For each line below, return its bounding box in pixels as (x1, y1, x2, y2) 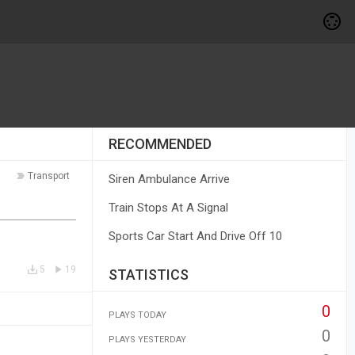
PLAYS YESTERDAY (108, 334, 186, 345)
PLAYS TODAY (108, 310, 166, 320)
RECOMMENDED (108, 136, 212, 152)
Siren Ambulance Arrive (108, 172, 230, 186)
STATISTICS (108, 266, 189, 283)
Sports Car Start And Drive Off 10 (108, 229, 282, 243)
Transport (27, 170, 70, 181)
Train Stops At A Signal (108, 200, 228, 215)
